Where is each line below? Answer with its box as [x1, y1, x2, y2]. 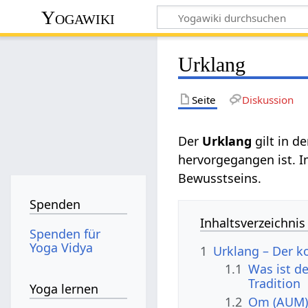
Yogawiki [41, 6, 115, 28]
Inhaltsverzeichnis [200, 214, 306, 231]
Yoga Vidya [30, 239, 93, 256]
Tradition [248, 275, 301, 292]
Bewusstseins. [178, 169, 262, 186]
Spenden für [30, 225, 101, 242]
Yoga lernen [30, 280, 99, 298]
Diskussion [241, 92, 294, 107]
